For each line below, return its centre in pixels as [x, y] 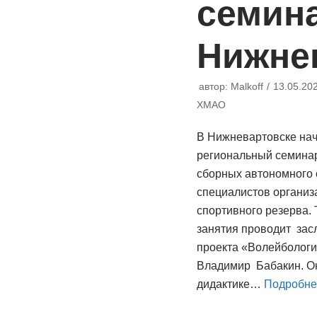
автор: [214, 87]
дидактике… [230, 284]
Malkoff [247, 87]
